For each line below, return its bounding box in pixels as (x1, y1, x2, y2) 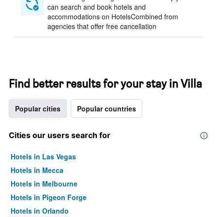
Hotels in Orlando (11, 206, 69, 216)
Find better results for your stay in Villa (9, 77, 202, 91)
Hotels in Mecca (11, 165, 63, 175)
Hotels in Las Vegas (11, 152, 76, 161)
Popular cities (15, 104, 61, 113)
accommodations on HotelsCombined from (47, 12, 178, 21)
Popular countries (77, 104, 136, 113)
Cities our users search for (9, 130, 110, 140)
